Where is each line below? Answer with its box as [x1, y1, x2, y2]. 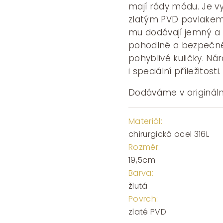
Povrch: [128, 193, 158, 205]
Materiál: [128, 115, 162, 127]
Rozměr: [128, 141, 160, 153]
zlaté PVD [128, 206, 166, 218]
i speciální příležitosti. [128, 65, 221, 78]
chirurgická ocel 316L [128, 128, 210, 140]
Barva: [128, 167, 153, 179]
